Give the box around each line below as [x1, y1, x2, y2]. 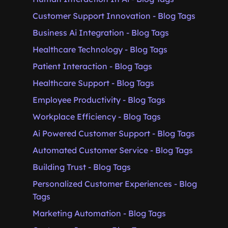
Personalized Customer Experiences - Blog [33, 179, 197, 189]
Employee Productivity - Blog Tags [33, 95, 165, 105]
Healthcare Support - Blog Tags [33, 78, 154, 88]
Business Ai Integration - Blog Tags [33, 27, 169, 38]
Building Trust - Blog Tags [33, 162, 131, 172]
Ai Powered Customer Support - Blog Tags [33, 128, 195, 138]
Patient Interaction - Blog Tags [33, 61, 152, 71]
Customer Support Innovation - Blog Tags [33, 11, 195, 21]
